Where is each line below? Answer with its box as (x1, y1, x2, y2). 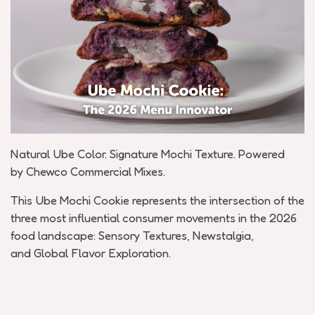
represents (132, 193, 187, 207)
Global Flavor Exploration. (34, 245, 171, 260)
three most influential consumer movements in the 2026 (11, 210, 297, 225)
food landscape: (11, 228, 96, 243)
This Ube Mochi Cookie (11, 193, 129, 207)
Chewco (26, 164, 67, 179)
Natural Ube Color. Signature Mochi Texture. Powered (11, 146, 285, 161)
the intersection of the (190, 193, 304, 207)
